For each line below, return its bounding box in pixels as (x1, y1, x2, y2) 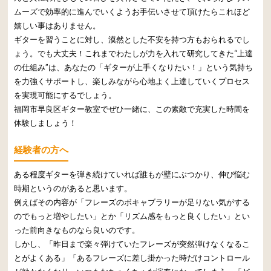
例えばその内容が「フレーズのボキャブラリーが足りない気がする (14, 197, 250, 207)
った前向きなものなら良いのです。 (14, 224, 140, 235)
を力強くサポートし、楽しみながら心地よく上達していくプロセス (14, 76, 250, 86)
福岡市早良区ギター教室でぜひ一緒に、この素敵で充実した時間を (14, 103, 250, 114)
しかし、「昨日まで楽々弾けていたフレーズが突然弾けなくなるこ (14, 238, 250, 249)
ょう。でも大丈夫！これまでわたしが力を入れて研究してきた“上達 (14, 48, 253, 58)
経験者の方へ (14, 143, 69, 155)
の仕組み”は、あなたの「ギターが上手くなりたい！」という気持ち (14, 62, 253, 72)
